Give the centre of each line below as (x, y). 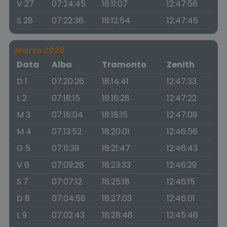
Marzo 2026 (40, 50)
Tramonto (124, 65)
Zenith (181, 65)
